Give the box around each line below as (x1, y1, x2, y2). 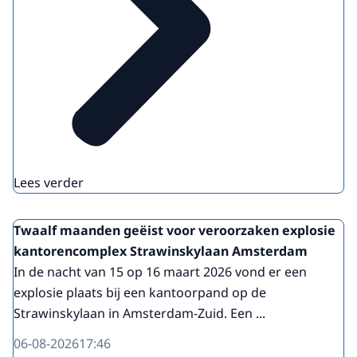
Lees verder (14, 174, 84, 192)
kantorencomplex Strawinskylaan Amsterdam (14, 242, 308, 261)
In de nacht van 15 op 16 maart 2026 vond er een (14, 263, 307, 281)
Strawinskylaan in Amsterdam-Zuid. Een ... (14, 304, 265, 323)
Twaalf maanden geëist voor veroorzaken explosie (14, 222, 335, 240)
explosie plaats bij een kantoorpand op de (14, 284, 266, 302)
